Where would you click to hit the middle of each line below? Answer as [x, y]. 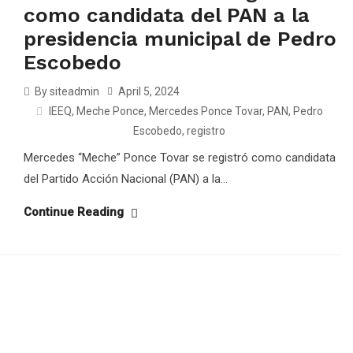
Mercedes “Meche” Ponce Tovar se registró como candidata [180, 158]
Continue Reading [75, 212]
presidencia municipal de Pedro [180, 39]
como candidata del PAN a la [167, 15]
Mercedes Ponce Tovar [205, 111]
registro [206, 131]
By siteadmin [66, 91]
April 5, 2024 [148, 91]
